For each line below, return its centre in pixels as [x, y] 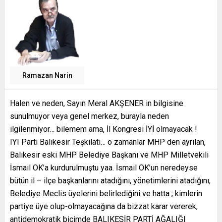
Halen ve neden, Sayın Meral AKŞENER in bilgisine [97, 104]
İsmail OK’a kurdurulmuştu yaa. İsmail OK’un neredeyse [104, 168]
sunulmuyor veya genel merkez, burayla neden [89, 116]
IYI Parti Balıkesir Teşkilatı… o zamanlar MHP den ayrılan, [108, 142]
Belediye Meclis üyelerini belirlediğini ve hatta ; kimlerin [106, 194]
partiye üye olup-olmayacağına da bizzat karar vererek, [104, 207]
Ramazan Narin [47, 76]
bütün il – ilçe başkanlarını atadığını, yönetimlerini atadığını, [110, 181]
